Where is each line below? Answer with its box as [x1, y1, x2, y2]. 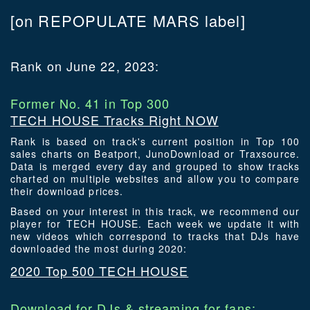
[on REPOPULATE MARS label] [10, 10, 246, 32]
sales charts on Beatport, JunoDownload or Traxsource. [10, 147, 300, 161]
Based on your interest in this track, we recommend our [10, 204, 300, 219]
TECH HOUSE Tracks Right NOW [10, 111, 219, 129]
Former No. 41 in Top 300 [10, 94, 170, 113]
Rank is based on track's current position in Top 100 [10, 134, 300, 149]
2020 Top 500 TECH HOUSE [10, 262, 189, 280]
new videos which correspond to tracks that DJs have [10, 229, 300, 244]
